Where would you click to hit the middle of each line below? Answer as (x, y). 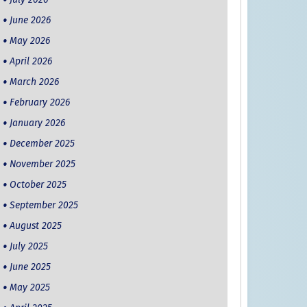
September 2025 (44, 206)
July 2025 (28, 247)
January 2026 (37, 123)
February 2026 (39, 103)
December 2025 (42, 144)
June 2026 (30, 21)
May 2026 (29, 41)
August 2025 (35, 226)
